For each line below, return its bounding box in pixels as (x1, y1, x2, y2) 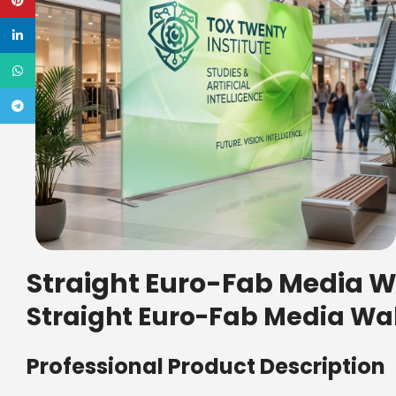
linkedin (35, 27, 86, 44)
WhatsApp (35, 62, 104, 80)
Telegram (35, 97, 98, 115)
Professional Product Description (27, 351, 385, 381)
